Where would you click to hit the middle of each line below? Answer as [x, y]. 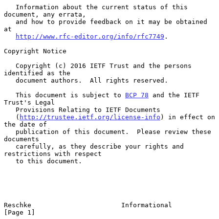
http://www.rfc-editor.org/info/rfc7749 [90, 36]
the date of [25, 124]
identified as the [37, 73]
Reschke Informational [88, 205]
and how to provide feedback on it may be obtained [10, 22]
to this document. [10, 161]
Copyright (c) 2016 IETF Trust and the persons [10, 66]
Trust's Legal [29, 102]
